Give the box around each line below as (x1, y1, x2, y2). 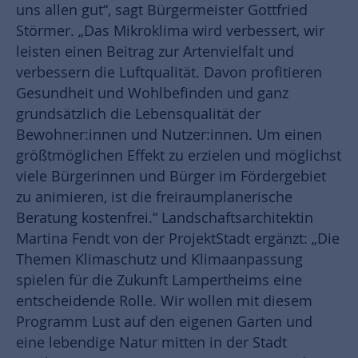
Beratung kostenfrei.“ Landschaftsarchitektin (16, 209, 313, 228)
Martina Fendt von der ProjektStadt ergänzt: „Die (16, 229, 340, 249)
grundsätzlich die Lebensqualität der (16, 105, 261, 124)
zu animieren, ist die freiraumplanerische (16, 188, 292, 207)
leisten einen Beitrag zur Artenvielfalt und (16, 42, 294, 62)
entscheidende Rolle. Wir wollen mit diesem (16, 292, 312, 311)
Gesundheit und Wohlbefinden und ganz (16, 84, 288, 103)
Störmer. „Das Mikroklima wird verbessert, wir (16, 22, 324, 41)
